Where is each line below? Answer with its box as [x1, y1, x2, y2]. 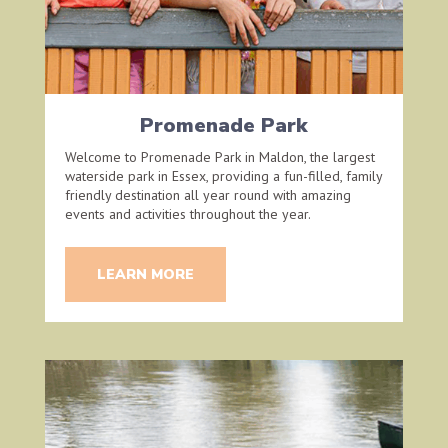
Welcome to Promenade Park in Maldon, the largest [64, 147, 375, 166]
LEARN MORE [96, 264, 194, 284]
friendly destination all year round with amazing [64, 185, 351, 204]
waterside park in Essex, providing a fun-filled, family [64, 166, 382, 185]
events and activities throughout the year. [64, 204, 311, 223]
